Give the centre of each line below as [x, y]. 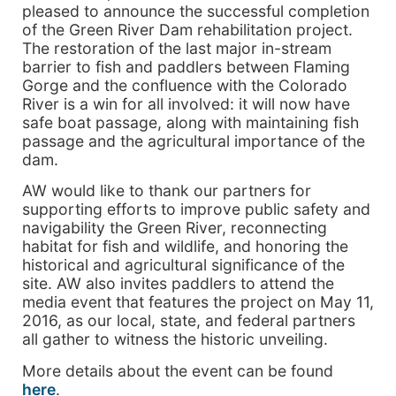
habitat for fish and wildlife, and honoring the [185, 247]
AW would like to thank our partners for [167, 191]
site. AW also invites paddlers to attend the [178, 284]
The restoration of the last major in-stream [177, 48]
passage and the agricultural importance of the [194, 141]
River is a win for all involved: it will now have [186, 103]
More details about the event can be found [178, 370]
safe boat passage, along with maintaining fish [190, 122]
